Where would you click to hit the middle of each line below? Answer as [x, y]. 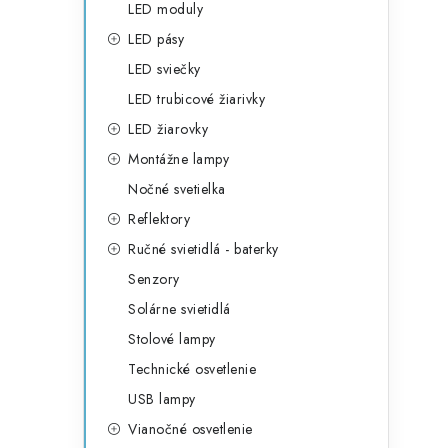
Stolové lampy [172, 339]
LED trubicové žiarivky [196, 99]
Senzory [154, 279]
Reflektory [159, 219]
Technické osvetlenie [192, 369]
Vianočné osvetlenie [190, 429]
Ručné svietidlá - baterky [203, 249]
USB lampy [162, 399]
